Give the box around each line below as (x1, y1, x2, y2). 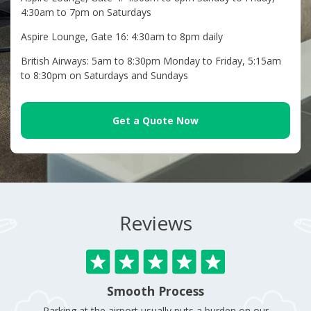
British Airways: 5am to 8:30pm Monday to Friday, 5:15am (21, 54, 281, 68)
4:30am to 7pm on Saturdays (21, 6, 151, 19)
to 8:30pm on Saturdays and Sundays (21, 69, 188, 83)
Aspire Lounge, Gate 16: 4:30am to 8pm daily (21, 30, 223, 44)
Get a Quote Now (112, 114, 199, 128)
